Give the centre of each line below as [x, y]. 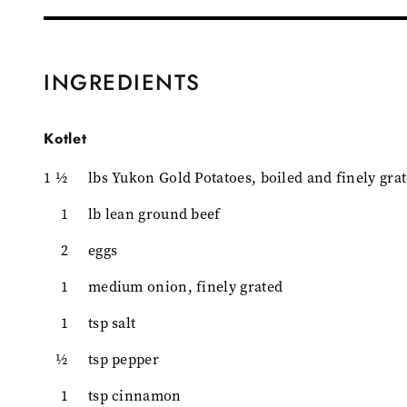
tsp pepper [123, 359]
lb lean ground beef [154, 213]
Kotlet [65, 138]
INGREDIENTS [122, 82]
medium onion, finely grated [185, 286]
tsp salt [112, 323]
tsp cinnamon [134, 395]
